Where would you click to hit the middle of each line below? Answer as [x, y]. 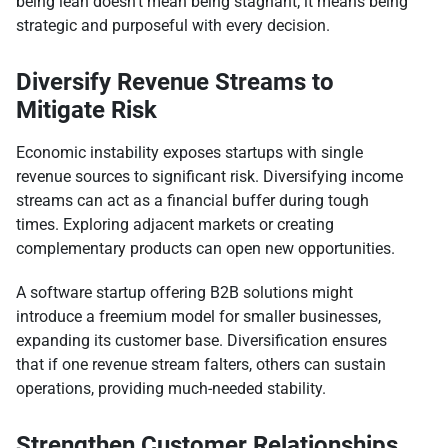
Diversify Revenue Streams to [175, 82]
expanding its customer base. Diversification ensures [201, 341]
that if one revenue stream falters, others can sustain [201, 365]
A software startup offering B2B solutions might [184, 293]
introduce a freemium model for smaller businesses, [198, 317]
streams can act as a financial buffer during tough [192, 201]
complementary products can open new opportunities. [205, 249]
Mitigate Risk [86, 110]
